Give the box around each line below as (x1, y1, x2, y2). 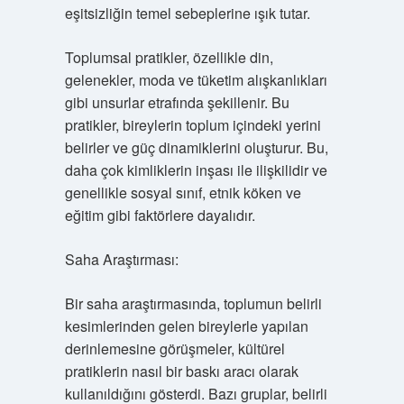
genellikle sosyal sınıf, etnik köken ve (64, 182, 301, 203)
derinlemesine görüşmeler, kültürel (64, 338, 285, 359)
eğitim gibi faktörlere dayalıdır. (64, 205, 255, 225)
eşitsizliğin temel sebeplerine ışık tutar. (64, 3, 310, 23)
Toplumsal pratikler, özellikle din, (64, 47, 273, 68)
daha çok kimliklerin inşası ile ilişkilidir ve (64, 160, 327, 180)
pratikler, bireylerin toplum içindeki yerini (64, 115, 321, 135)
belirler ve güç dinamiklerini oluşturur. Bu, (64, 137, 328, 158)
